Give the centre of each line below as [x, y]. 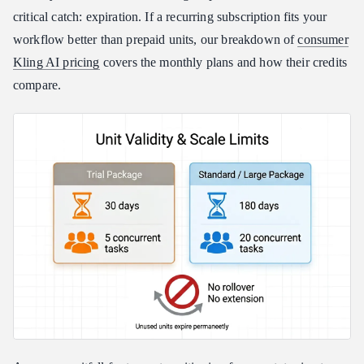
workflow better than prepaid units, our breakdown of [156, 39]
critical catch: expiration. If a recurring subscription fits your [170, 16]
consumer [323, 39]
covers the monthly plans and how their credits [223, 62]
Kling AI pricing [56, 62]
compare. [37, 84]
